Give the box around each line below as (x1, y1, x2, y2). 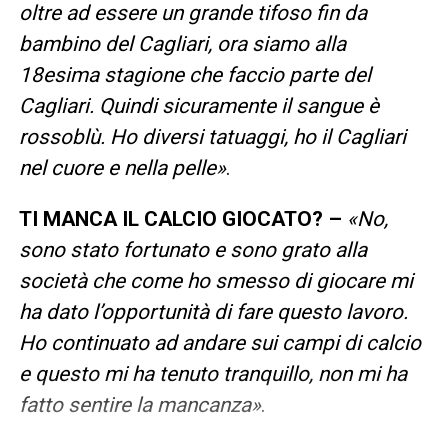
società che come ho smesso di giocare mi (18, 268, 413, 293)
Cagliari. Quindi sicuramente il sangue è (18, 93, 379, 118)
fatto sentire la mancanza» (18, 392, 261, 417)
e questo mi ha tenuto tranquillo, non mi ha (18, 361, 407, 386)
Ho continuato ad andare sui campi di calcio (18, 330, 421, 355)
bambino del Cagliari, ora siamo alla (18, 31, 346, 56)
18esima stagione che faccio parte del (18, 62, 371, 87)
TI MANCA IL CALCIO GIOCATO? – (18, 206, 347, 231)
